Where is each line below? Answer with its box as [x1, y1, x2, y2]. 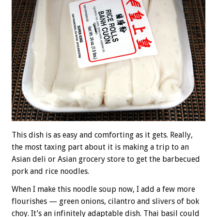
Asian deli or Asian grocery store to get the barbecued [12, 155, 200, 164]
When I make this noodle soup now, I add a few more [12, 185, 195, 194]
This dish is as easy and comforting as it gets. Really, [12, 130, 193, 140]
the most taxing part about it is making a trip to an [12, 142, 189, 152]
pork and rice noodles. [12, 167, 89, 176]
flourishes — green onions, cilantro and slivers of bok [12, 197, 199, 206]
